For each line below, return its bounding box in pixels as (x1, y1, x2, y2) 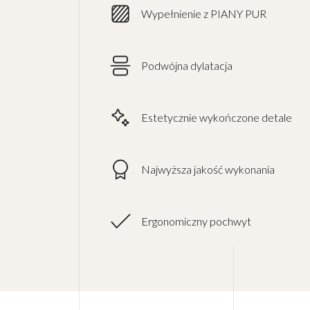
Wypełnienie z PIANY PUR (141, 7, 266, 21)
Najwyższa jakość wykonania (141, 163, 275, 176)
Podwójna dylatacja (141, 59, 232, 73)
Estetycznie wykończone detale (141, 111, 292, 125)
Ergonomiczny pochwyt (141, 215, 251, 228)
